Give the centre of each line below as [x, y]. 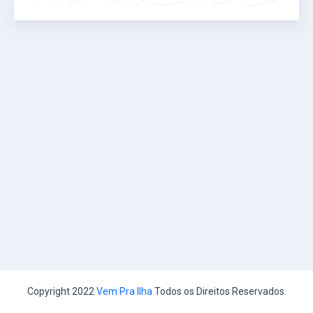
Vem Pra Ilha [124, 291]
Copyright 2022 [61, 291]
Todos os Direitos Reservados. [219, 291]
